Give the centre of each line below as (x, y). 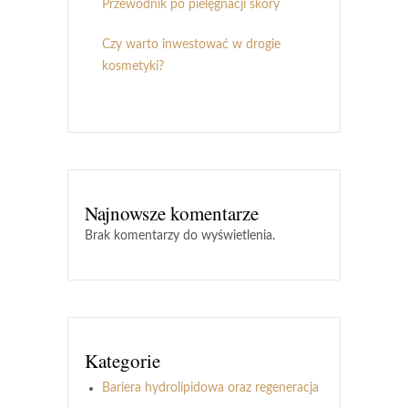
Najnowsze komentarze (172, 213)
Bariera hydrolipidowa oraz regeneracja (210, 388)
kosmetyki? (133, 66)
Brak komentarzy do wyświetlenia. (180, 235)
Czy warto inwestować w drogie (191, 44)
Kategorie (122, 360)
